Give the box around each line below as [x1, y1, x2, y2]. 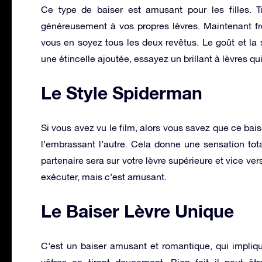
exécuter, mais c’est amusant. [41, 171, 167, 182]
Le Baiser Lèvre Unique [41, 200, 234, 222]
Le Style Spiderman [41, 82, 202, 104]
